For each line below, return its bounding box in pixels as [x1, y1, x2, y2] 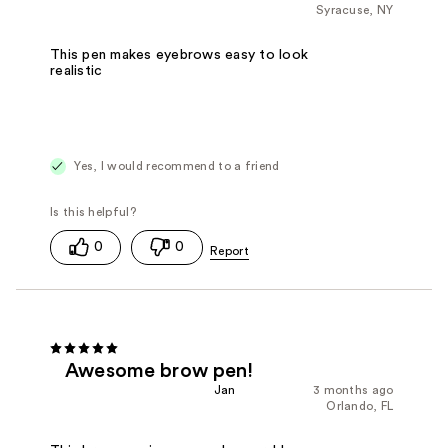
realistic [50, 63, 103, 78]
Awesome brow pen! [65, 360, 254, 381]
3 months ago [312, 383, 394, 396]
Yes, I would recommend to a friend [71, 159, 280, 172]
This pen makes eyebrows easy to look [50, 47, 309, 62]
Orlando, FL [326, 399, 394, 412]
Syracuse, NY [315, 4, 394, 17]
